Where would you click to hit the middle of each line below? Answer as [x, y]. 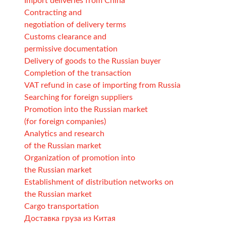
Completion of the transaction [78, 73]
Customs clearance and [65, 37]
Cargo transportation [62, 206]
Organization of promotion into [80, 158]
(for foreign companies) [65, 121]
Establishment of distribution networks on [99, 182]
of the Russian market [63, 146]
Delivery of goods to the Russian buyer [93, 61]
